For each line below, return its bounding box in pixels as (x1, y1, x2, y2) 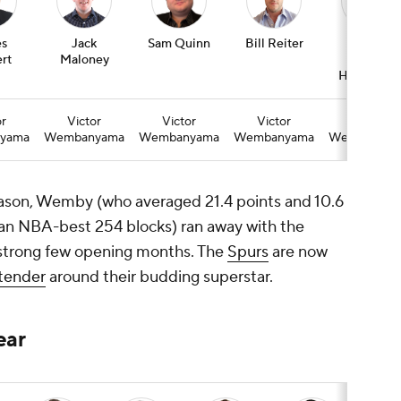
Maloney (59, 52, 109, 69)
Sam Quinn (148, 36, 210, 53)
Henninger (338, 68, 399, 85)
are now (269, 242, 328, 263)
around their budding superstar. (46, 267, 273, 288)
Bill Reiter (244, 36, 303, 53)
